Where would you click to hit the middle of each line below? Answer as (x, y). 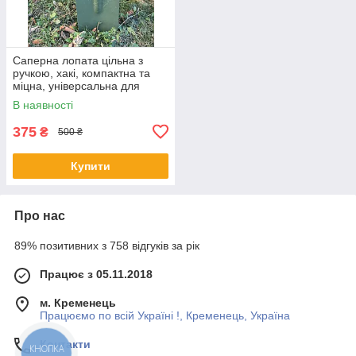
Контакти (65, 344)
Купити (91, 166)
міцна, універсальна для (76, 85)
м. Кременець (78, 302)
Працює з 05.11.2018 (96, 274)
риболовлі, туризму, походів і (88, 98)
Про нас (40, 215)
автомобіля (42, 111)
